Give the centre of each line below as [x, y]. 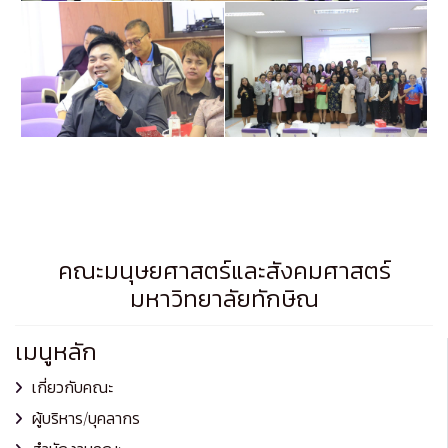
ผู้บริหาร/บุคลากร [86, 417]
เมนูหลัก [56, 351]
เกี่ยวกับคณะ [72, 386]
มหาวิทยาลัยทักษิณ [224, 298]
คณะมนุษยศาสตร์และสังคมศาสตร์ [224, 270]
